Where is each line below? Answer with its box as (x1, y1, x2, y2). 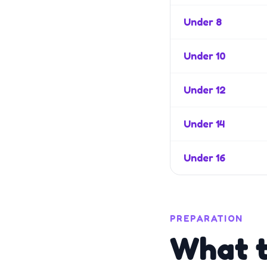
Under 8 (183, 15, 222, 29)
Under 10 (183, 49, 226, 63)
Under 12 (183, 83, 226, 97)
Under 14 (183, 117, 225, 131)
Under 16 (183, 151, 225, 164)
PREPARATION (169, 213, 243, 225)
